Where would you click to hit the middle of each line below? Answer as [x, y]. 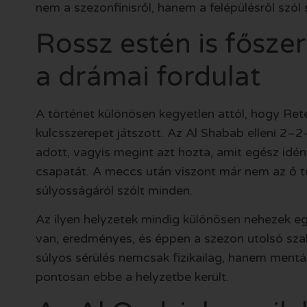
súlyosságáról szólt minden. [114, 190]
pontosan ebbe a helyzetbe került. [132, 277]
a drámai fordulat [148, 76]
